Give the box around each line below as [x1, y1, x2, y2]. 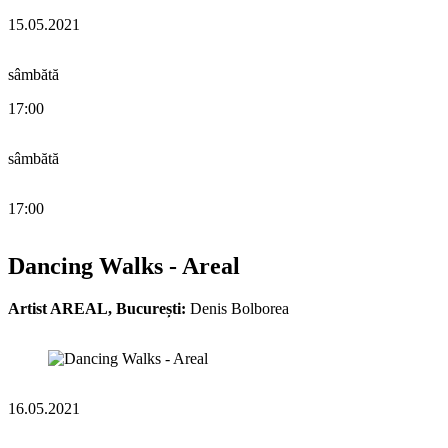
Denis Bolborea [186, 300, 289, 318]
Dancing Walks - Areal [8, 253, 240, 280]
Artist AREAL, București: [8, 300, 186, 318]
